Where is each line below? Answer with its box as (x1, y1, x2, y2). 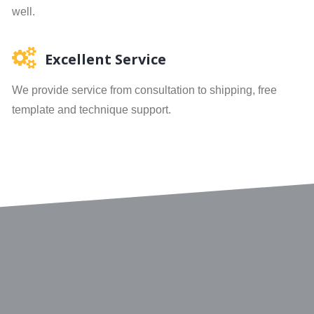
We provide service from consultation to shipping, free (11, 84, 277, 96)
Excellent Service (44, 50, 166, 69)
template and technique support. (11, 104, 171, 116)
